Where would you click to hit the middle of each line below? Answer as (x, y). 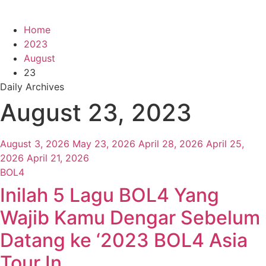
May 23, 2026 (104, 144)
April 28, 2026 (171, 144)
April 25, (225, 144)
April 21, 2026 (58, 158)
